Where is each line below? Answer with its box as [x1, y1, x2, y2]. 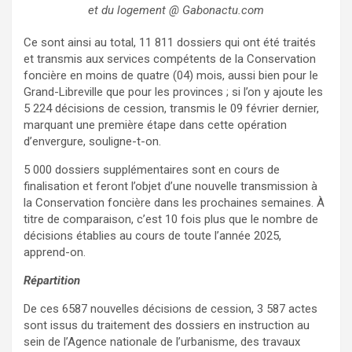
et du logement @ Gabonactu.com [88, 3, 264, 18]
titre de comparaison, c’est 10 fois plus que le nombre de [24, 212, 318, 227]
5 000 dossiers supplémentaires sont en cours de [24, 163, 280, 178]
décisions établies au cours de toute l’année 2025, [24, 229, 281, 244]
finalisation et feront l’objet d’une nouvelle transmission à [24, 179, 317, 194]
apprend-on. [24, 245, 86, 260]
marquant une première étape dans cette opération [24, 118, 287, 133]
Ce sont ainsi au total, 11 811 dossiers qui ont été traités [24, 35, 316, 50]
